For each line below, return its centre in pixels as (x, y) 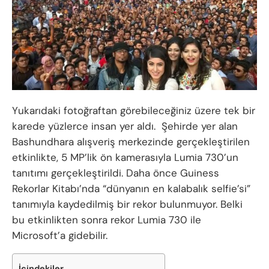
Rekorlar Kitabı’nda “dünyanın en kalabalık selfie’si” (131, 189)
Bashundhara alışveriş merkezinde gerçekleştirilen (131, 142)
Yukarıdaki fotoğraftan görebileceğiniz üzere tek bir (134, 111)
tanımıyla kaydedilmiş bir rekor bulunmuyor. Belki (127, 204)
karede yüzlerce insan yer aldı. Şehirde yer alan (125, 126)
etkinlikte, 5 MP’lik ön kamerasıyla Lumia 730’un (125, 158)
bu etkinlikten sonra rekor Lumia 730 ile (107, 220)
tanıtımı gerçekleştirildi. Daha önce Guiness (116, 173)
